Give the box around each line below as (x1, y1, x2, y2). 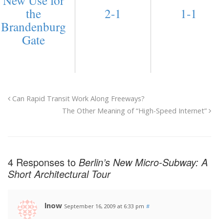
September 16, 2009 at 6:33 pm (64, 202, 144, 210)
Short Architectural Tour (8, 167, 110, 181)
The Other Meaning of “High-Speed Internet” (62, 106, 209, 116)
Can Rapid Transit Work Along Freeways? (10, 94, 145, 104)
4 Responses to (8, 155, 79, 170)
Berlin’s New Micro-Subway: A (79, 155, 208, 170)
